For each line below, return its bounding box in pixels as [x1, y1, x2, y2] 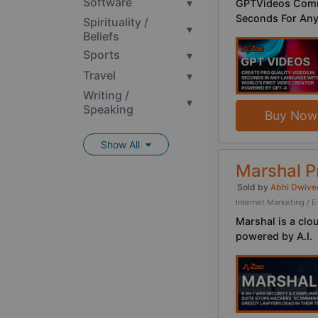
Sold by [236, 182, 270, 193]
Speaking [83, 102, 133, 117]
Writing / [83, 88, 129, 103]
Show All [101, 138, 146, 151]
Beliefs [83, 28, 119, 43]
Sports [83, 48, 120, 62]
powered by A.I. [236, 230, 312, 243]
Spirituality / [83, 14, 148, 29]
